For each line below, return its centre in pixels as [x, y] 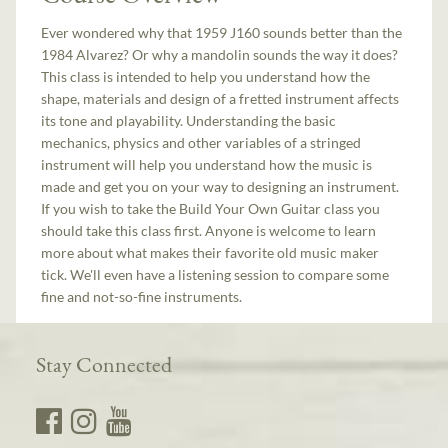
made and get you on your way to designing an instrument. [220, 187]
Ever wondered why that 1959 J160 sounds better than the [222, 33]
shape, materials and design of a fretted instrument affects [220, 99]
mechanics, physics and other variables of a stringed [201, 143]
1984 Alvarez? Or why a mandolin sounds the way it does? [220, 55]
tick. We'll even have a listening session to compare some [215, 275]
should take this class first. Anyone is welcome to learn [209, 231]
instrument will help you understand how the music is [207, 165]
